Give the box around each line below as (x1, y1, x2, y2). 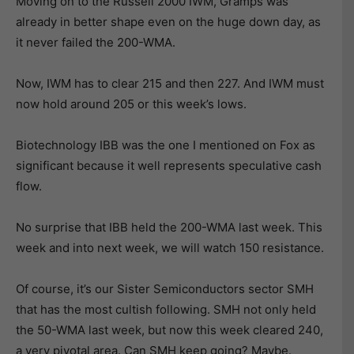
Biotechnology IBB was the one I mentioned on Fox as (16, 137, 315, 153)
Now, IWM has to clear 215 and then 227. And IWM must (16, 76, 324, 91)
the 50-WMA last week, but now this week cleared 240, (16, 322, 323, 337)
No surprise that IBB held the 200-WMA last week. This (16, 220, 322, 235)
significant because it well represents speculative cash (16, 158, 322, 173)
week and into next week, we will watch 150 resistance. (16, 240, 324, 255)
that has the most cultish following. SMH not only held (16, 302, 316, 317)
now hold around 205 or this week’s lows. (16, 96, 247, 111)
